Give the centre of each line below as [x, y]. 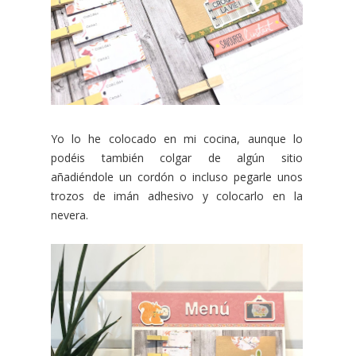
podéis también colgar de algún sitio [177, 158]
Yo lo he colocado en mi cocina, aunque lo [177, 139]
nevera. [71, 215]
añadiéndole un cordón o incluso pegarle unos [177, 177]
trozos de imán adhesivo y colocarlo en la [177, 196]
